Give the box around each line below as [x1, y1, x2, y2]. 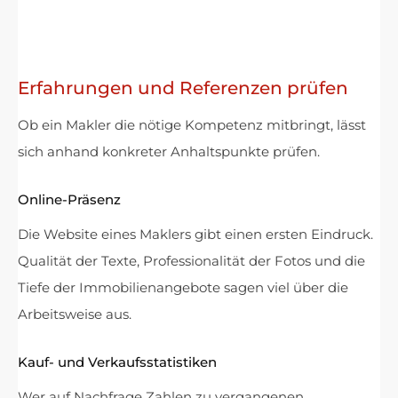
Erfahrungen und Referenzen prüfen [18, 76, 348, 99]
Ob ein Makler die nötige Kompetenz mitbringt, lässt [18, 115, 366, 133]
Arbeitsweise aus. [18, 305, 131, 322]
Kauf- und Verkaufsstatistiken [18, 353, 217, 370]
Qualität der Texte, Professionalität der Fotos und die [18, 251, 365, 269]
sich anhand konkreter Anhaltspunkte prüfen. [18, 142, 320, 160]
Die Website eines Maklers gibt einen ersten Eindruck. [18, 225, 373, 243]
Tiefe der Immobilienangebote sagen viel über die [18, 278, 348, 296]
